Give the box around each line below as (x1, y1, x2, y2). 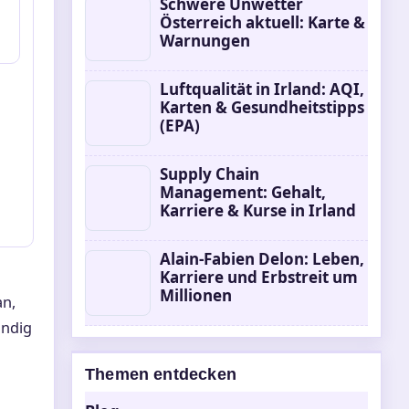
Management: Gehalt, (160, 182, 326, 203)
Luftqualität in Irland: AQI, (160, 79, 364, 100)
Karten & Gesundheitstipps (160, 97, 364, 118)
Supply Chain (160, 163, 259, 184)
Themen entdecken (85, 365, 236, 383)
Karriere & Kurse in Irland (160, 200, 356, 221)
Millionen (160, 285, 232, 306)
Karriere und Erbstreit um (160, 267, 358, 288)
